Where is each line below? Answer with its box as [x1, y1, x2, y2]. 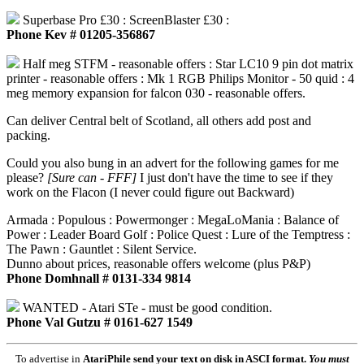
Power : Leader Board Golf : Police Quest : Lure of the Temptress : [6, 227, 350, 242]
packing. [6, 128, 50, 143]
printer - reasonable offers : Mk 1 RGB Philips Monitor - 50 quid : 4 [6, 71, 354, 86]
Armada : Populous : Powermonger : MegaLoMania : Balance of [6, 213, 339, 227]
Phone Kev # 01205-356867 [6, 28, 155, 42]
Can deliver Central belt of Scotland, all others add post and [6, 114, 311, 128]
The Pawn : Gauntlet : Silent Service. [6, 242, 197, 257]
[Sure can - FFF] [47, 171, 136, 185]
